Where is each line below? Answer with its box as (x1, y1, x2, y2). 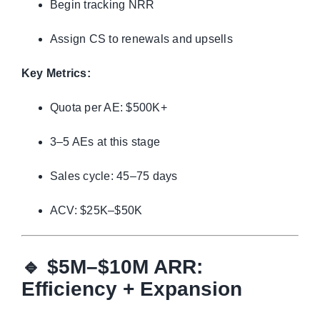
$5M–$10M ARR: (46, 256, 203, 279)
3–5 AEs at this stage (49, 135, 161, 148)
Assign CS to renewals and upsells (49, 32, 233, 45)
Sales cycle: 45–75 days (49, 169, 178, 182)
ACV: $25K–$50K (49, 204, 143, 216)
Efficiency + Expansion (21, 278, 242, 301)
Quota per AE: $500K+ (49, 101, 167, 114)
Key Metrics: (21, 66, 91, 79)
